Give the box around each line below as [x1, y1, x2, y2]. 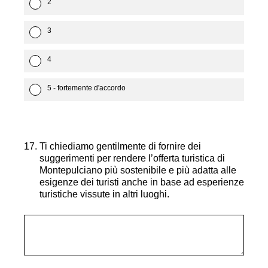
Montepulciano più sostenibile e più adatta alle [39, 165, 236, 175]
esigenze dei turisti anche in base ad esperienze [39, 177, 244, 187]
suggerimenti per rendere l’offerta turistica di [39, 153, 225, 163]
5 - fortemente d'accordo [47, 84, 126, 92]
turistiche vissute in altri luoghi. [39, 189, 169, 199]
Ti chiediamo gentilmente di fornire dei [39, 141, 201, 151]
